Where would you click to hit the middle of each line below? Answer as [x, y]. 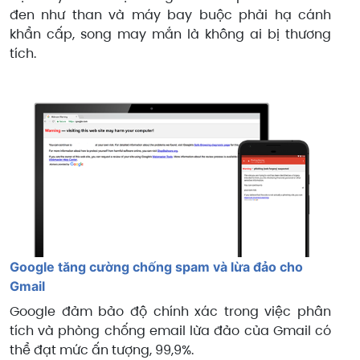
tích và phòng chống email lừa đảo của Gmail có [170, 330]
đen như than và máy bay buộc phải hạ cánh [170, 14]
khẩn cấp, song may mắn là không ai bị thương [170, 34]
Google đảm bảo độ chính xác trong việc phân [170, 311]
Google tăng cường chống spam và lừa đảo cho [156, 266]
